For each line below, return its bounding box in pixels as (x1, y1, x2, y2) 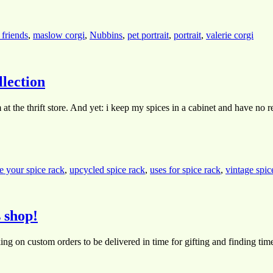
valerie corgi (206, 29, 253, 40)
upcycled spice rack (69, 164, 145, 175)
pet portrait (127, 29, 169, 40)
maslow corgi (33, 29, 85, 40)
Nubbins (90, 29, 122, 40)
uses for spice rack (150, 164, 221, 175)
